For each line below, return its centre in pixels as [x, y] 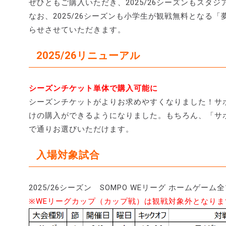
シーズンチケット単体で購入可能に [93, 88]
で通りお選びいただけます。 [81, 129]
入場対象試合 [68, 155]
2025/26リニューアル [88, 55]
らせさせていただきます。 [77, 30]
